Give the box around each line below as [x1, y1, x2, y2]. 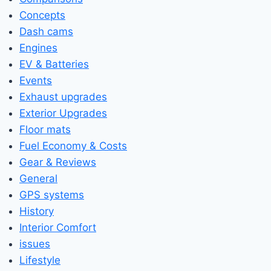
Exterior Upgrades [19, 106, 107, 119]
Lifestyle [19, 253, 60, 266]
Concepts [19, 8, 65, 21]
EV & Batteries [19, 57, 89, 70]
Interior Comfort [19, 221, 96, 233]
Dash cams [19, 25, 73, 38]
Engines [19, 41, 57, 54]
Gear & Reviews [19, 155, 96, 168]
